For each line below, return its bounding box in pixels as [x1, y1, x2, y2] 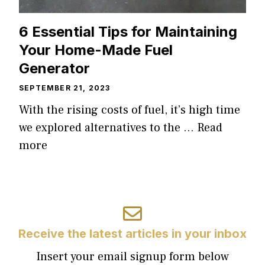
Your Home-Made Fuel [19, 41, 173, 59]
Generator [19, 59, 90, 77]
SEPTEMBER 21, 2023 [19, 83, 111, 92]
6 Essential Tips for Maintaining [19, 22, 237, 40]
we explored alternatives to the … [19, 119, 197, 135]
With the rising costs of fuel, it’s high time [19, 102, 240, 118]
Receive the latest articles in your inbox [18, 226, 247, 241]
